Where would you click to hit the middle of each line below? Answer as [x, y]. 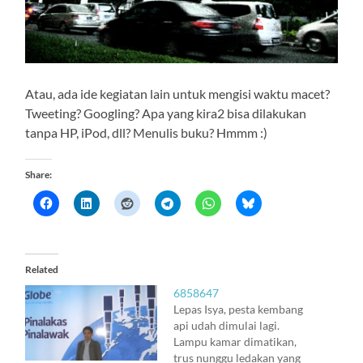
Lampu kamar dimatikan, [235, 341]
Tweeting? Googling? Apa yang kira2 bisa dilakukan [166, 113]
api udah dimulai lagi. [226, 325]
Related [42, 269]
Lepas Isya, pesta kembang [238, 309]
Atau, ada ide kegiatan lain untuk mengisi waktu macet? [178, 93]
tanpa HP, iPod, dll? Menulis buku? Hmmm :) [147, 132]
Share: [39, 174]
